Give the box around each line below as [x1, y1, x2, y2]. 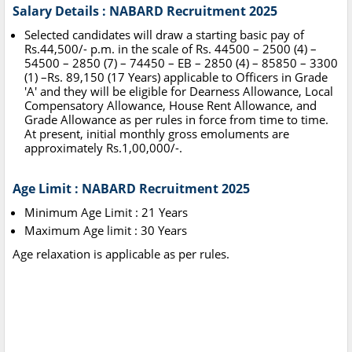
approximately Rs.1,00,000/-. [24, 140, 182, 156]
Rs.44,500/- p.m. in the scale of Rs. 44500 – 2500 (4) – [24, 41, 317, 57]
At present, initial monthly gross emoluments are [24, 126, 289, 142]
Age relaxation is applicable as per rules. [13, 246, 229, 262]
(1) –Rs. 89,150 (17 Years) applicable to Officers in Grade [24, 69, 328, 86]
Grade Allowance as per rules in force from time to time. [24, 112, 328, 128]
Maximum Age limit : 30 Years [24, 222, 187, 239]
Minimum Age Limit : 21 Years [24, 204, 188, 221]
